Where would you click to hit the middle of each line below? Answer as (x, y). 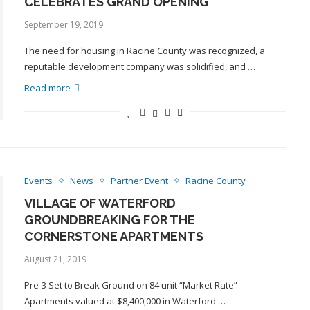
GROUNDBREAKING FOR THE (109, 219)
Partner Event (139, 180)
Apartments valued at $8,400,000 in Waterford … (125, 301)
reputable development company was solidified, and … (139, 66)
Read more (47, 88)
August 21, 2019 (55, 259)
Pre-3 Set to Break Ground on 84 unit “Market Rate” (130, 285)
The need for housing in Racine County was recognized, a (144, 51)
